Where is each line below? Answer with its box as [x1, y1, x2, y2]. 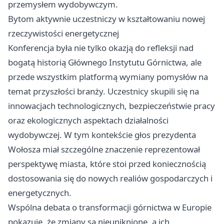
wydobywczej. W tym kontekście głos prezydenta [8, 129, 196, 141]
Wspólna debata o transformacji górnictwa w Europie [8, 201, 211, 213]
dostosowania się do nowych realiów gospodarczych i [8, 172, 212, 184]
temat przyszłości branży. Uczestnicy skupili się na [8, 85, 199, 97]
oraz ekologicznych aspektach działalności [8, 114, 168, 126]
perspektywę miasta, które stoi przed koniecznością [8, 158, 206, 170]
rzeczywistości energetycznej [8, 27, 119, 39]
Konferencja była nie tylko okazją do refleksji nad [8, 42, 193, 54]
